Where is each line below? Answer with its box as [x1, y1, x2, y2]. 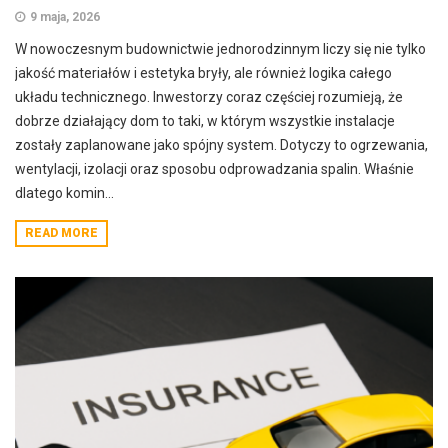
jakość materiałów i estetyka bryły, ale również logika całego [15, 65, 392, 81]
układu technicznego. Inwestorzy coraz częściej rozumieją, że [15, 89, 403, 105]
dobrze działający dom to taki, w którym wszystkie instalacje [15, 113, 395, 129]
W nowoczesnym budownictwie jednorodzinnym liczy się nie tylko [15, 41, 426, 57]
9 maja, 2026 [30, 10, 100, 24]
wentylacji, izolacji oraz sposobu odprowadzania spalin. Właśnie [15, 161, 414, 177]
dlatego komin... [15, 185, 114, 201]
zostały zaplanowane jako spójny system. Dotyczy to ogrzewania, [15, 137, 428, 153]
